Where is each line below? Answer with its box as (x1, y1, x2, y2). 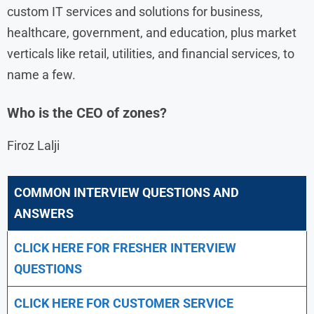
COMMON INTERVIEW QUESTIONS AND (14, 184, 239, 200)
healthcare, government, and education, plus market (7, 25, 296, 40)
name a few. (7, 67, 76, 82)
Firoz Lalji (7, 137, 60, 153)
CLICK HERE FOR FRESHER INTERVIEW (14, 240, 236, 255)
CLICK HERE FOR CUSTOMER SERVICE (14, 295, 233, 310)
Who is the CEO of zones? (7, 104, 167, 121)
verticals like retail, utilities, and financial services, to (7, 46, 294, 61)
